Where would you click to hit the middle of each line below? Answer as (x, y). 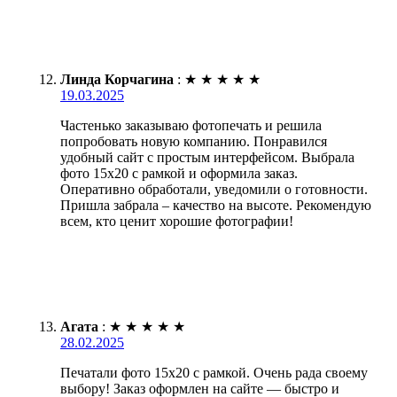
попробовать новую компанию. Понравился (194, 141)
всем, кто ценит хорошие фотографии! (177, 221)
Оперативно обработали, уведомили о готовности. (214, 189)
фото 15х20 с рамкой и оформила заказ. (179, 173)
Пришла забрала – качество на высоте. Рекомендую (216, 205)
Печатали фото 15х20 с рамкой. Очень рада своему (214, 372)
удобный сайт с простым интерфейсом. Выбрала (207, 157)
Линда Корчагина (117, 79)
